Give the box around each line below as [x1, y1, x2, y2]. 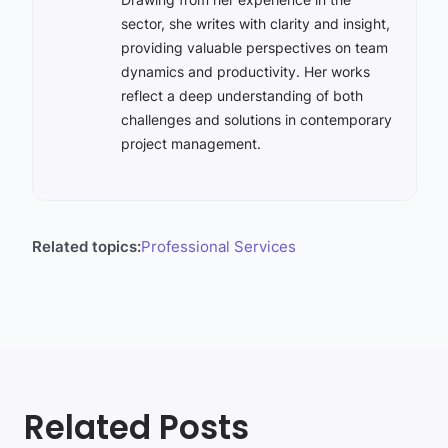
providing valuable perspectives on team [120, 39, 388, 56]
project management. [120, 135, 261, 152]
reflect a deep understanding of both [120, 87, 363, 104]
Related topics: [31, 237, 141, 256]
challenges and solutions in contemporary [120, 111, 392, 128]
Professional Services [140, 237, 296, 256]
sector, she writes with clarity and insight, [120, 15, 390, 32]
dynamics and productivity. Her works [120, 63, 370, 80]
